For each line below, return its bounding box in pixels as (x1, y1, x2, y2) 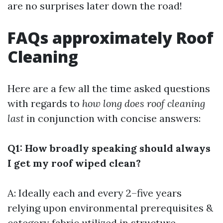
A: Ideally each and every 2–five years (7, 187, 182, 199)
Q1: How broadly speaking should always (7, 142, 211, 154)
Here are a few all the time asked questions (7, 82, 210, 95)
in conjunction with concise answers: (24, 112, 201, 124)
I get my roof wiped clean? (7, 157, 141, 169)
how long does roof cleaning (82, 97, 205, 110)
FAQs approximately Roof (7, 27, 214, 48)
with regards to (7, 97, 82, 110)
